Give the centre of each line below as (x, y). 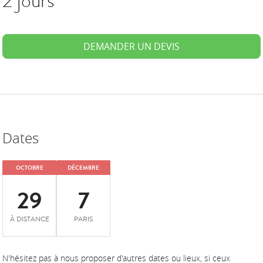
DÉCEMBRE (84, 167)
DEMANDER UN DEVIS (131, 46)
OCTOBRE (29, 167)
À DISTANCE (29, 219)
